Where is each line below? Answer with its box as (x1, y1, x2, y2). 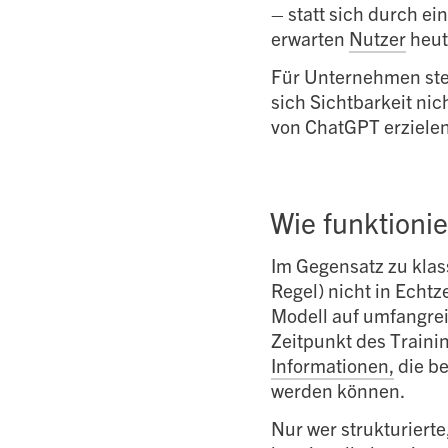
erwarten (271, 26, 350, 50)
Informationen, (271, 353, 395, 377)
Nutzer (349, 26, 407, 50)
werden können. (271, 378, 406, 402)
